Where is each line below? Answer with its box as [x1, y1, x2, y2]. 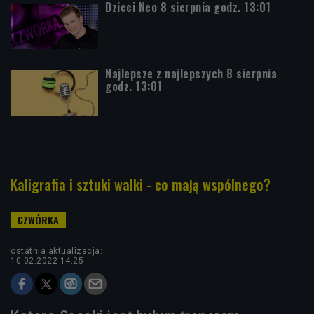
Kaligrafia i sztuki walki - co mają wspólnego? [11, 174, 271, 195]
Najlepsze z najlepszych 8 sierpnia [105, 65, 277, 82]
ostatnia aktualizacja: [11, 246, 102, 256]
